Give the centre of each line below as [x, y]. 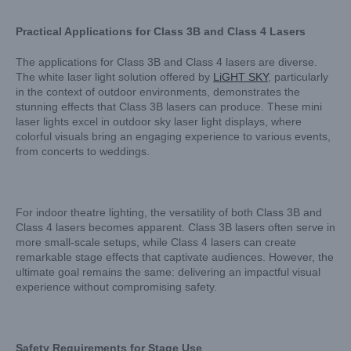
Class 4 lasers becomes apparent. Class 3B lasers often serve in [175, 227]
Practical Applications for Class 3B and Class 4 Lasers [161, 31]
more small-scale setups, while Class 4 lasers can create [156, 242]
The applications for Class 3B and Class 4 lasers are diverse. [166, 62]
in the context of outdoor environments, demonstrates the [158, 92]
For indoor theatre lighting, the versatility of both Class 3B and [169, 212]
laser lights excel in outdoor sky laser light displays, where [159, 121]
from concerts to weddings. [83, 151]
